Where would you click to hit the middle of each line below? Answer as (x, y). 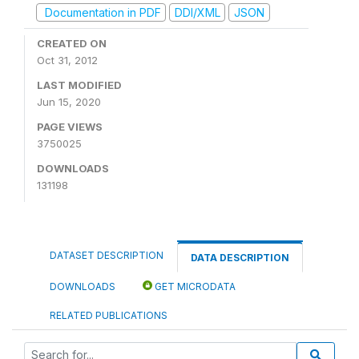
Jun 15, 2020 (69, 102)
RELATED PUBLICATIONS (109, 315)
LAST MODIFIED (79, 85)
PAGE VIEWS (70, 127)
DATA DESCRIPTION (240, 258)
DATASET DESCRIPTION (107, 255)
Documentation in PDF (101, 12)
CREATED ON (72, 43)
